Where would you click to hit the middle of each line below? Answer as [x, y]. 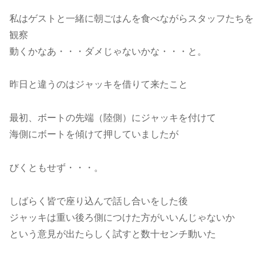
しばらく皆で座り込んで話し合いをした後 [99, 201]
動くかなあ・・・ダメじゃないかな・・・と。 [108, 51]
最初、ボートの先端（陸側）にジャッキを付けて [113, 118]
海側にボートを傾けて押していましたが [94, 134]
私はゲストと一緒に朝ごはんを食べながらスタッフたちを [131, 18]
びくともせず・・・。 [56, 168]
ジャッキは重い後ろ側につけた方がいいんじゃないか [122, 217]
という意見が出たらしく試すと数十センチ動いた [113, 234]
